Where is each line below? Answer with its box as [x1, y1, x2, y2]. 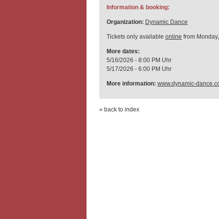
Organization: [107, 19, 144, 25]
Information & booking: [107, 4, 170, 11]
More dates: [107, 48, 140, 55]
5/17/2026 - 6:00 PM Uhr [107, 66, 172, 72]
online [165, 33, 182, 40]
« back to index [99, 106, 139, 113]
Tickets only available [107, 33, 165, 40]
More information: [107, 80, 156, 87]
